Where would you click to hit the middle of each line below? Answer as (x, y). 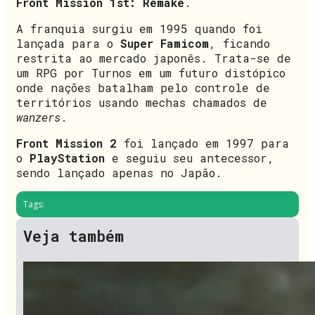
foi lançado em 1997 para (203, 143)
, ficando (239, 43)
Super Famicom (165, 43)
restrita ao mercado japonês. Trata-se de (154, 58)
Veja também (73, 236)
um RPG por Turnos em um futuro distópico (151, 72)
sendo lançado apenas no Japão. (119, 172)
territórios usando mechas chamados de (142, 102)
